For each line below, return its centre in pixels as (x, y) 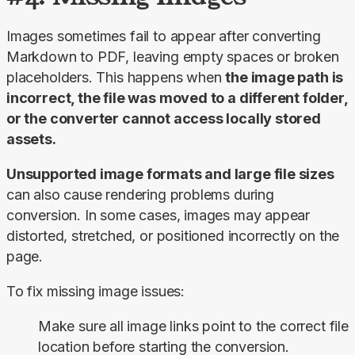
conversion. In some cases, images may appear (158, 216)
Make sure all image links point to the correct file (193, 326)
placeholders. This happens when (116, 78)
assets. (31, 139)
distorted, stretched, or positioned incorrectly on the (173, 236)
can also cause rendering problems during (140, 195)
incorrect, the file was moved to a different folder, (177, 98)
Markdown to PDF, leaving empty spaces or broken (173, 57)
